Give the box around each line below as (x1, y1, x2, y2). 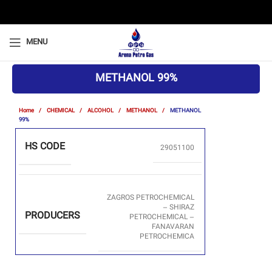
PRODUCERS (25, 209, 80, 225)
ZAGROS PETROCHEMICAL (107, 192, 194, 204)
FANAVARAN (152, 222, 194, 233)
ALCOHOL (87, 106, 115, 115)
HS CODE (25, 140, 65, 155)
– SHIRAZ (163, 202, 194, 214)
